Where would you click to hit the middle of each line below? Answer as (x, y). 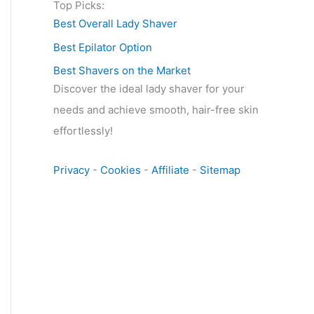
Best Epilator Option (103, 47)
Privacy (71, 170)
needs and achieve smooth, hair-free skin (156, 109)
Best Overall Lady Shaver (115, 24)
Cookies (121, 170)
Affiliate (170, 170)
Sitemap (220, 170)
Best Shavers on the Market (122, 70)
